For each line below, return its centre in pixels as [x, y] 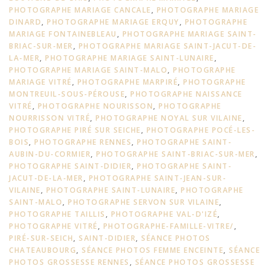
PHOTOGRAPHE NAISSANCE [186, 94]
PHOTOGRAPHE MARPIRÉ [127, 82]
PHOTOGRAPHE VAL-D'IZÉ [164, 214]
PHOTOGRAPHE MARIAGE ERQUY [113, 22]
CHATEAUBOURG [43, 250]
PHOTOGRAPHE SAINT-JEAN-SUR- [157, 178]
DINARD [25, 22]
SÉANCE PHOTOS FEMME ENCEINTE [153, 250]
